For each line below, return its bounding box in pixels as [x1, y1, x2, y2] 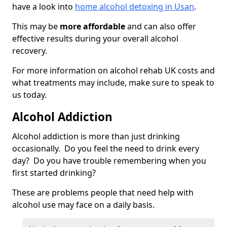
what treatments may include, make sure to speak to [12, 77, 214, 89]
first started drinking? [12, 167, 98, 179]
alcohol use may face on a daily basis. [12, 199, 155, 211]
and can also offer [125, 21, 196, 32]
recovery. [12, 45, 47, 57]
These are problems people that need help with [12, 187, 194, 199]
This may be [12, 21, 60, 32]
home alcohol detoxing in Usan [75, 1, 194, 13]
